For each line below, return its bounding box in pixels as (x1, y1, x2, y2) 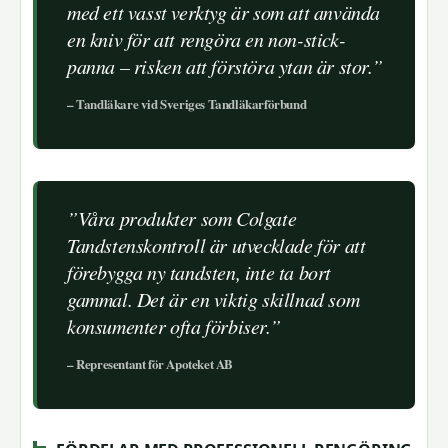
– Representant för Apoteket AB (67, 354, 233, 374)
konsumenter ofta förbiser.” (67, 313, 281, 340)
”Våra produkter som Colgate (67, 205, 297, 232)
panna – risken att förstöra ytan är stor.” (67, 53, 383, 80)
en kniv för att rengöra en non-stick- (67, 26, 346, 53)
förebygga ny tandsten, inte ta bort (67, 259, 332, 286)
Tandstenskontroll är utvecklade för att (67, 232, 366, 259)
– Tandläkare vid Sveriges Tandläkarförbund (67, 94, 307, 114)
